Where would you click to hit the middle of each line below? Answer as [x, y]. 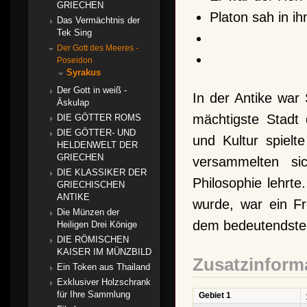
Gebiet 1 [215, 295]
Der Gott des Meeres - [98, 48]
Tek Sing [74, 33]
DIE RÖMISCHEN [93, 240]
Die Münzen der [88, 212]
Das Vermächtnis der [98, 20]
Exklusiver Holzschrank [104, 282]
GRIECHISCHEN [91, 185]
